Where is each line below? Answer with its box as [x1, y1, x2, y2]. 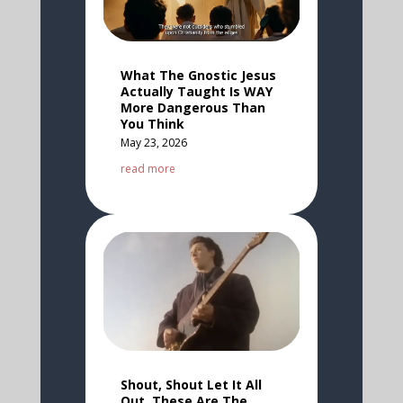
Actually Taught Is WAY [120, 82, 273, 100]
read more [120, 160, 175, 176]
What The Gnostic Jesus [120, 66, 276, 84]
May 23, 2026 [120, 134, 187, 150]
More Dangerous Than [120, 98, 265, 116]
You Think [120, 114, 184, 132]
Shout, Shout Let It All [120, 375, 262, 393]
